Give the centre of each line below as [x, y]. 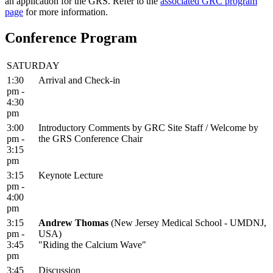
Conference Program [71, 38]
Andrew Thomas [73, 223]
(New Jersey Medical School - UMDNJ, [187, 223]
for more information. [66, 12]
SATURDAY [33, 66]
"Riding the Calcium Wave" [92, 245]
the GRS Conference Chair [90, 139]
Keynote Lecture [71, 175]
